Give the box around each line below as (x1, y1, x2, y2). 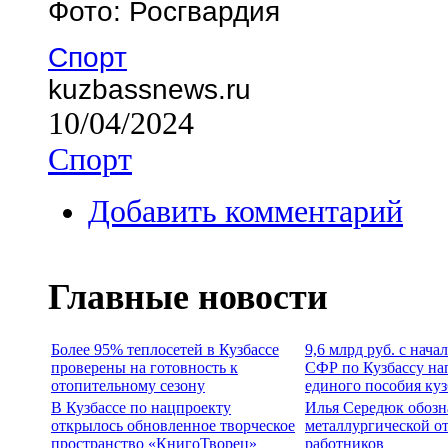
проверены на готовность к (51, 358, 238, 376)
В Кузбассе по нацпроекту (51, 398, 231, 416)
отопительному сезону (51, 376, 205, 394)
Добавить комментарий (88, 193, 403, 229)
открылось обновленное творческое (51, 416, 295, 434)
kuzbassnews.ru (48, 73, 251, 105)
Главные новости (48, 276, 328, 317)
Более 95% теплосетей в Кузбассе (51, 340, 279, 358)
